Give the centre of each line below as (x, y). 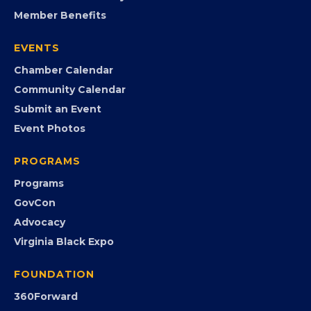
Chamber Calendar (64, 70)
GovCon (35, 202)
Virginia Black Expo (64, 241)
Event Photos (50, 128)
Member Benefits (60, 15)
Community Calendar (70, 89)
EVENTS (37, 48)
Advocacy (40, 222)
